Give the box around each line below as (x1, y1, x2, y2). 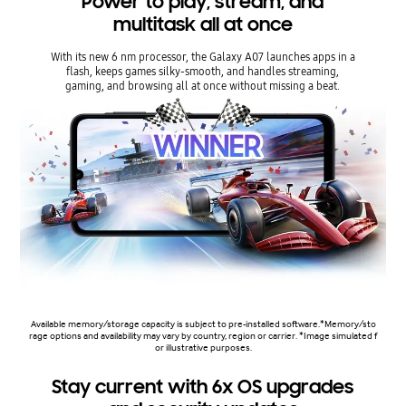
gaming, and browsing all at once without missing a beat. (65, 78, 341, 94)
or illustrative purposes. (154, 341, 252, 353)
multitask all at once (112, 13, 293, 37)
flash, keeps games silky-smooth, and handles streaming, (66, 63, 340, 80)
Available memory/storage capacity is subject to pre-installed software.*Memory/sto (30, 317, 376, 330)
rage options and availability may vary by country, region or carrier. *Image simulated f (29, 329, 377, 342)
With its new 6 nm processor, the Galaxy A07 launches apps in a (50, 49, 355, 65)
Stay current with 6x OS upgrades (52, 374, 354, 399)
